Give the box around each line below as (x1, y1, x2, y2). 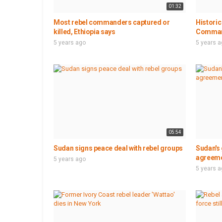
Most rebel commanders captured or (54, 18, 170, 26)
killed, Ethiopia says (54, 27, 115, 36)
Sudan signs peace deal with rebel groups (54, 144, 183, 152)
